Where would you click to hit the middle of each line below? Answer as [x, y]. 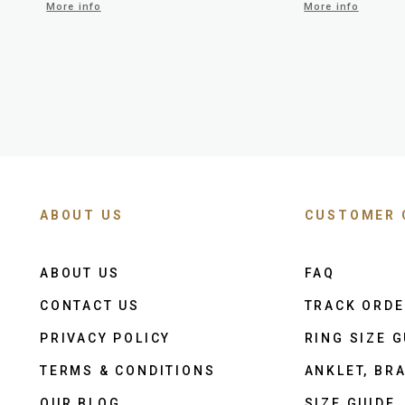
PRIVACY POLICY [106, 338]
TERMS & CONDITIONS [128, 370]
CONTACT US [90, 305]
